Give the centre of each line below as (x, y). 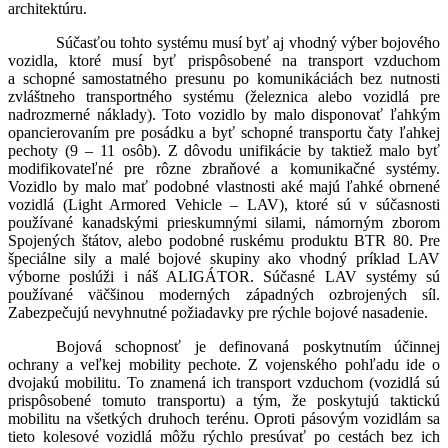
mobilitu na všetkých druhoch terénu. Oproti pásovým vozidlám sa (224, 419)
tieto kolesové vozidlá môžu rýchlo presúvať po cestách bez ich (224, 437)
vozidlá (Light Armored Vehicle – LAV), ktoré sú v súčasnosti (224, 205)
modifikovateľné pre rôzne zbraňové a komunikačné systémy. (224, 169)
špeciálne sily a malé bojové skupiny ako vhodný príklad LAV (224, 259)
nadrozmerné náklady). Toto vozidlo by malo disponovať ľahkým (224, 115)
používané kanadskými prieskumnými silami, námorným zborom (224, 223)
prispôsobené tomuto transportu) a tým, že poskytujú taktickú (224, 401)
